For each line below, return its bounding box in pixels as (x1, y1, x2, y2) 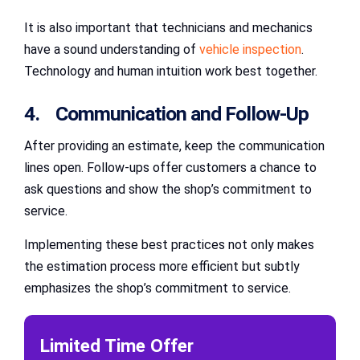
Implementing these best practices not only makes (24, 237, 314, 253)
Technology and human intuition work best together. (24, 63, 317, 79)
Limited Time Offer (39, 335, 194, 358)
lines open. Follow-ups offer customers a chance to (24, 160, 317, 176)
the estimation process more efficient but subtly (24, 259, 300, 275)
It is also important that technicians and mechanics (24, 19, 313, 35)
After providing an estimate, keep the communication (24, 138, 325, 154)
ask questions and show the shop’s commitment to (24, 182, 312, 198)
